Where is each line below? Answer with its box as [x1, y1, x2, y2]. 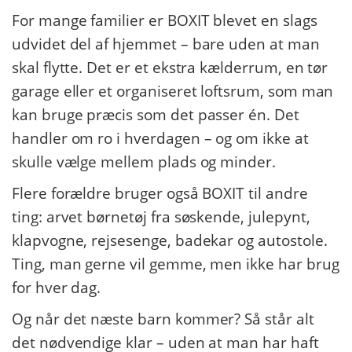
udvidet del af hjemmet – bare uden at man [12, 34, 320, 54]
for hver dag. [12, 277, 101, 298]
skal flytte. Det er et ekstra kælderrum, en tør [12, 57, 328, 78]
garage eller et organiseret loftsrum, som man [12, 81, 334, 101]
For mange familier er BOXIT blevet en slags [12, 10, 317, 31]
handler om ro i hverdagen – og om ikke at [12, 128, 309, 148]
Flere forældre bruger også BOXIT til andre [12, 183, 308, 203]
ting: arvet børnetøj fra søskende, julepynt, [12, 207, 310, 227]
